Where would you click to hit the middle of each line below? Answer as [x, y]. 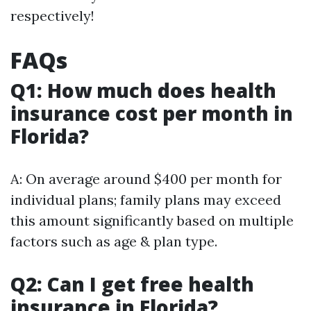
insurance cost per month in [152, 113]
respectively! [52, 16]
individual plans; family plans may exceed [146, 200]
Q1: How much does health [143, 90]
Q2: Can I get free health [132, 284]
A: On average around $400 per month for [146, 179]
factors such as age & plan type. [114, 241]
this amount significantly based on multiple [152, 220]
